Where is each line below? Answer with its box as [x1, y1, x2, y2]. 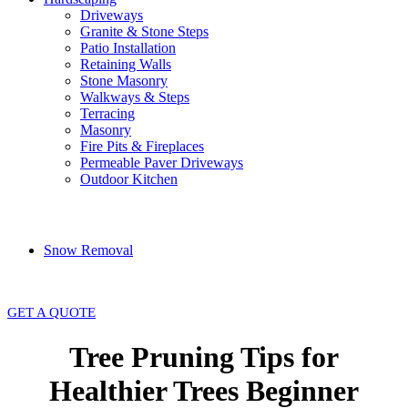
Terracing [80, 106, 135, 122]
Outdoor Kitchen [80, 171, 178, 188]
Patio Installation [80, 40, 176, 56]
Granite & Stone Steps [80, 24, 209, 40]
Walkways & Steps [80, 89, 189, 106]
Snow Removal [44, 242, 133, 259]
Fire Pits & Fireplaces [80, 138, 204, 155]
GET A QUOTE [7, 305, 96, 321]
